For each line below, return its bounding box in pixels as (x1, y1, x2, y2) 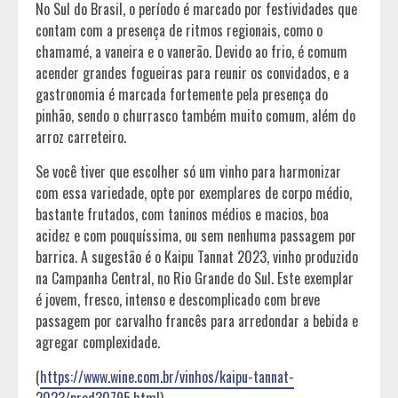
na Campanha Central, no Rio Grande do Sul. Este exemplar (36, 267, 354, 289)
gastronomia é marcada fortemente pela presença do (36, 83, 328, 105)
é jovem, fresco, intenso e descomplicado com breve (36, 288, 320, 310)
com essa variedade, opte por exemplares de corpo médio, (36, 181, 352, 203)
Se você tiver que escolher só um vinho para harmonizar (36, 160, 341, 182)
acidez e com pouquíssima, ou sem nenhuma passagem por (36, 224, 356, 246)
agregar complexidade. (36, 330, 163, 353)
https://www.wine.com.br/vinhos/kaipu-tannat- (40, 365, 294, 387)
